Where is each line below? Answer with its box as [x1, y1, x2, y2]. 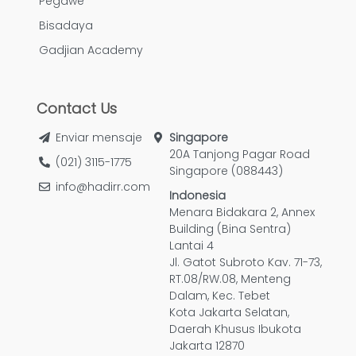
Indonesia [169, 188, 226, 204]
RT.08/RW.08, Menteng [169, 271, 291, 288]
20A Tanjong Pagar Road [169, 146, 310, 163]
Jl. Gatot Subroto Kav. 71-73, [169, 254, 322, 271]
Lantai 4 [169, 238, 214, 254]
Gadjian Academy [39, 42, 143, 59]
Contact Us [37, 99, 117, 119]
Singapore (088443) [169, 163, 283, 180]
